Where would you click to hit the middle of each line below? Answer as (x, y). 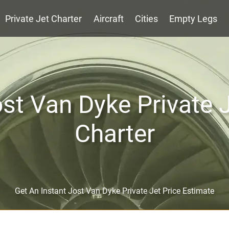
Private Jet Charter (44, 19)
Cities (146, 19)
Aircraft (108, 19)
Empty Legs (193, 19)
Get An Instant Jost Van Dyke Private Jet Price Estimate (114, 191)
